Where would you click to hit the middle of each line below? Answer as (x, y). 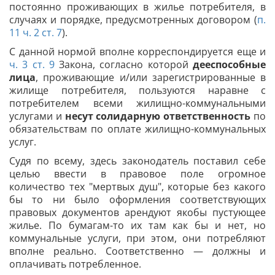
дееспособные (230, 64)
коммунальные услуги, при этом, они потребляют (137, 238)
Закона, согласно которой (124, 64)
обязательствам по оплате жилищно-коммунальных (137, 129)
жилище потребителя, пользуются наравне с (137, 90)
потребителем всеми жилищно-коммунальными (137, 103)
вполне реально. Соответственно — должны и (137, 251)
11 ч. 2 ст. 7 (36, 33)
